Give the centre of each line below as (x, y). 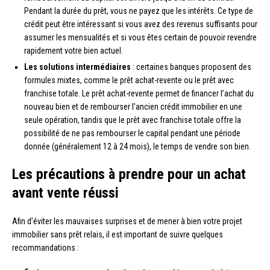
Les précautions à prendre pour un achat (129, 174)
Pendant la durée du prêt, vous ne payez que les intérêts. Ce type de (139, 11)
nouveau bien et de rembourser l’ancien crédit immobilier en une (133, 106)
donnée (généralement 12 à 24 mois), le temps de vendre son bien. (137, 146)
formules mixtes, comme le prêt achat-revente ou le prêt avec (129, 80)
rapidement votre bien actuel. (74, 50)
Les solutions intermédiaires (77, 67)
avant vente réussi (65, 193)
